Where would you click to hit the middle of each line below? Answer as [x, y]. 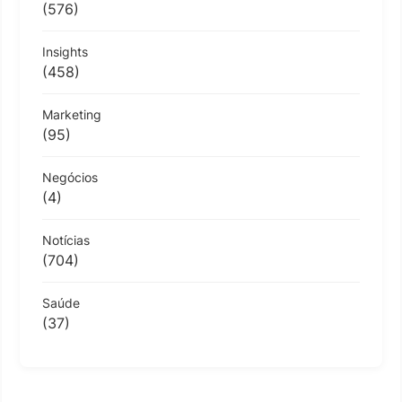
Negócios [70, 177]
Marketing [72, 114]
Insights [65, 52]
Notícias [66, 240]
